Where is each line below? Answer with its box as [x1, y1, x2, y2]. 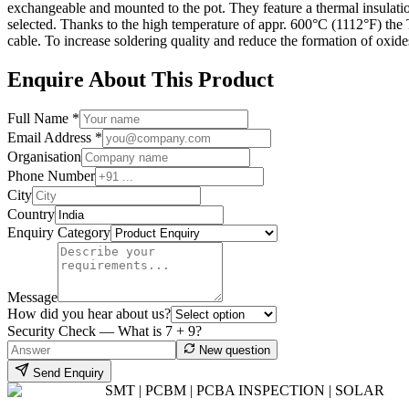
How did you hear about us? [7, 306, 171, 322]
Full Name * [7, 110, 79, 127]
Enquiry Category [7, 225, 110, 241]
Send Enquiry [29, 366, 104, 381]
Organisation [7, 149, 81, 165]
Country [7, 206, 55, 223]
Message [7, 289, 58, 306]
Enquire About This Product [7, 67, 274, 91]
